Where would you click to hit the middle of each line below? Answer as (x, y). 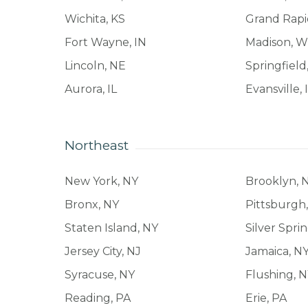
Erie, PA (266, 298)
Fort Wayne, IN (105, 42)
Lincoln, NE (95, 65)
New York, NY (101, 181)
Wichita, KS (95, 19)
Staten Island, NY (111, 228)
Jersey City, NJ (102, 251)
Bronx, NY (91, 204)
